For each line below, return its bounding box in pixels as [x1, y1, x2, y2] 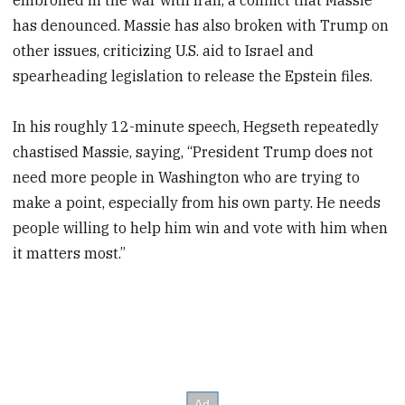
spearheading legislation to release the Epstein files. [13, 66, 373, 85]
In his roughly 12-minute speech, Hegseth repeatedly [13, 118, 380, 137]
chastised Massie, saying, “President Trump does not [13, 143, 374, 162]
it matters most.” [13, 244, 127, 263]
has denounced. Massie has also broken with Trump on [13, 15, 390, 34]
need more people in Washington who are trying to [13, 168, 361, 187]
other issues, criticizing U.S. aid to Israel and [13, 41, 315, 60]
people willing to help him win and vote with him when [13, 219, 389, 238]
